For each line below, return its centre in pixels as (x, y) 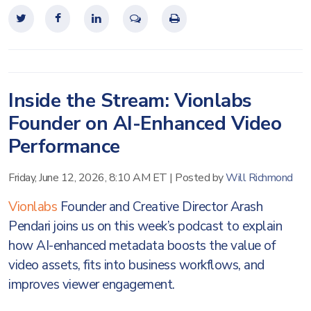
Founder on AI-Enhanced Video (145, 124)
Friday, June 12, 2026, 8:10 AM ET (88, 178)
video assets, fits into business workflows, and (136, 265)
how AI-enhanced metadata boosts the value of (142, 246)
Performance (64, 146)
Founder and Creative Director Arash (160, 207)
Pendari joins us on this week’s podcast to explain (145, 226)
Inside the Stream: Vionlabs (130, 101)
